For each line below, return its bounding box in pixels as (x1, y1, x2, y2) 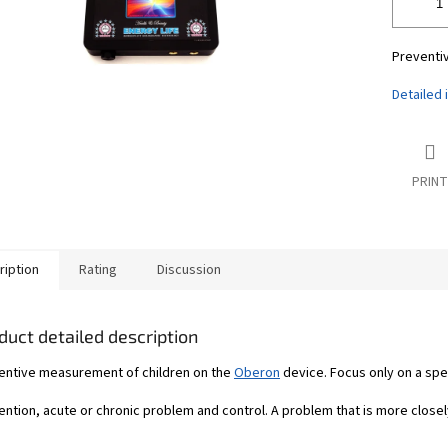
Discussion (157, 260, 221, 281)
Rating (79, 260, 117, 281)
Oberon (234, 363, 280, 384)
